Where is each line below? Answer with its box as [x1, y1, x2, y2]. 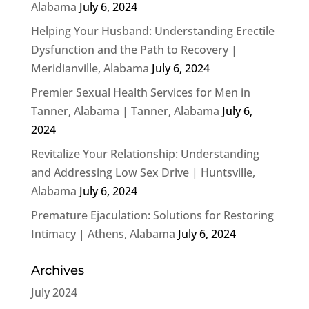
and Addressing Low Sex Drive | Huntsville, [30, 164, 255, 180]
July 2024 [30, 284, 77, 300]
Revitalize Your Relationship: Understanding [30, 146, 259, 161]
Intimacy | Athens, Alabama [30, 226, 175, 241]
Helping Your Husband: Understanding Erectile [30, 23, 275, 39]
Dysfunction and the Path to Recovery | [30, 41, 237, 57]
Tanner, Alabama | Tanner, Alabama [30, 103, 219, 119]
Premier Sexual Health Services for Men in [30, 84, 250, 100]
